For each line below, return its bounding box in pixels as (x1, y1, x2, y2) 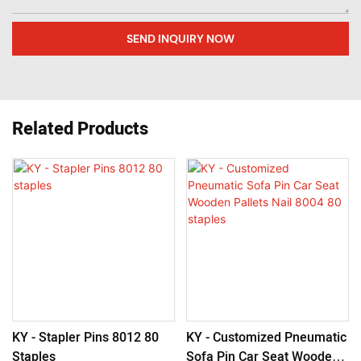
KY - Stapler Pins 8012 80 (12, 328, 159, 348)
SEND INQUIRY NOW (127, 31, 234, 47)
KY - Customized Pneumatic (185, 328, 346, 348)
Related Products (12, 115, 148, 142)
